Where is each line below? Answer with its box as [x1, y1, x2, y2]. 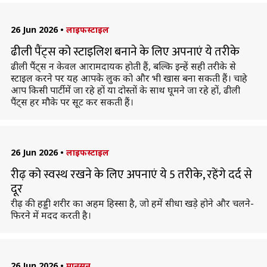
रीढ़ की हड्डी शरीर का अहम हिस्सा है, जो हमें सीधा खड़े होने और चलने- [10, 197, 254, 210]
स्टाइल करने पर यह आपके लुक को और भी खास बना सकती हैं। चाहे [10, 72, 247, 85]
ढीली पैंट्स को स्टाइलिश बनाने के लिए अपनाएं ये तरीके [10, 42, 240, 62]
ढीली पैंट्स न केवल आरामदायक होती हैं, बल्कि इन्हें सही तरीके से [10, 60, 236, 73]
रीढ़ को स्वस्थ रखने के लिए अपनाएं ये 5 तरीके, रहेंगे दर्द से [10, 164, 252, 185]
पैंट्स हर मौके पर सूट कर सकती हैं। [10, 95, 133, 108]
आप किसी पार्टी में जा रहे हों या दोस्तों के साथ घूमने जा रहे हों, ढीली [10, 83, 240, 97]
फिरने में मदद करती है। [10, 209, 91, 222]
